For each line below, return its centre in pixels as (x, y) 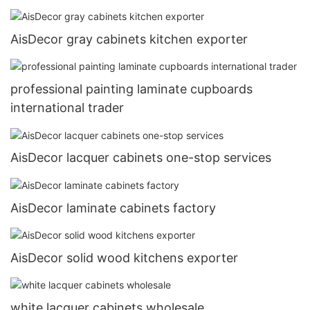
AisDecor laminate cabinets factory (113, 208)
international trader (67, 108)
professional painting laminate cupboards (131, 89)
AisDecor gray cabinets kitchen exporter (129, 39)
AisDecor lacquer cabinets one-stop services (141, 158)
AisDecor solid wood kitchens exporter (124, 257)
